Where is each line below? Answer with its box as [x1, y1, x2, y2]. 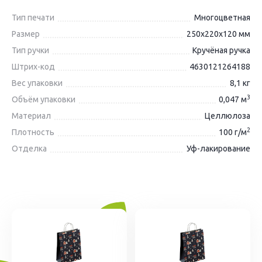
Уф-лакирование [187, 144, 250, 153]
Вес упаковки [12, 78, 63, 88]
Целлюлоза [205, 111, 250, 120]
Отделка [12, 144, 47, 153]
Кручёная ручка [192, 46, 250, 55]
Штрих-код [12, 62, 55, 71]
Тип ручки [12, 46, 49, 55]
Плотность [12, 127, 54, 137]
